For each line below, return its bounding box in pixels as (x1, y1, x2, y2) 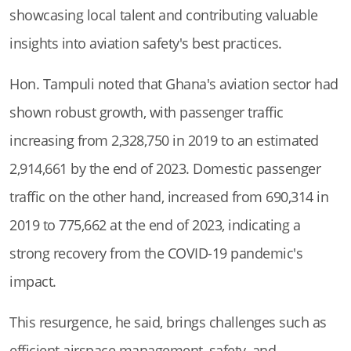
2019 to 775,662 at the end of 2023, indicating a (9, 215, 300, 235)
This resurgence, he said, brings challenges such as (9, 313, 327, 332)
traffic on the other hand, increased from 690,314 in (9, 187, 328, 207)
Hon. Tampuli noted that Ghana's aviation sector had (9, 74, 338, 94)
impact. (9, 272, 56, 291)
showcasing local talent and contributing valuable (9, 5, 318, 25)
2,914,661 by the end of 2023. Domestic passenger (9, 159, 320, 179)
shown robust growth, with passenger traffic (9, 103, 284, 122)
